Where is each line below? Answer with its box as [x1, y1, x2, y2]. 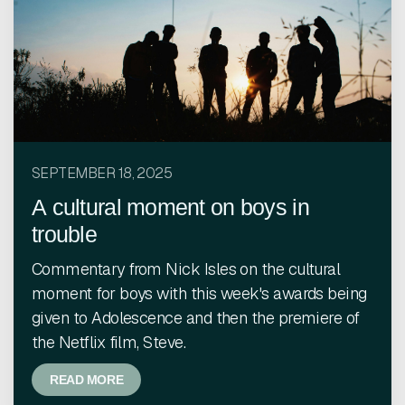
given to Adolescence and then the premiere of [32, 307, 360, 328]
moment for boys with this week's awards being [32, 283, 367, 304]
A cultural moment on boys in [32, 194, 309, 220]
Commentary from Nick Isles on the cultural [32, 259, 341, 279]
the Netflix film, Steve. [32, 332, 186, 353]
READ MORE [50, 372, 124, 387]
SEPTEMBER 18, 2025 [32, 164, 173, 183]
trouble [32, 221, 97, 247]
